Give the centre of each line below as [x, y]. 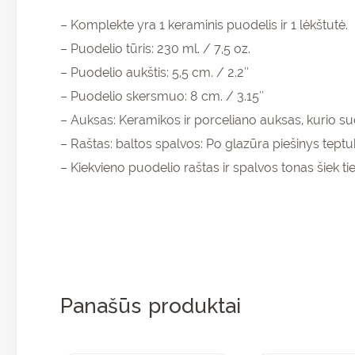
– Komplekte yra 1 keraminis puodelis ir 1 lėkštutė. [204, 25]
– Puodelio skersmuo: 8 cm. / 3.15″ [162, 97]
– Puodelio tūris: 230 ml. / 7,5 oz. [155, 49]
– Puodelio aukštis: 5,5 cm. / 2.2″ [155, 73]
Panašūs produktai [151, 306]
